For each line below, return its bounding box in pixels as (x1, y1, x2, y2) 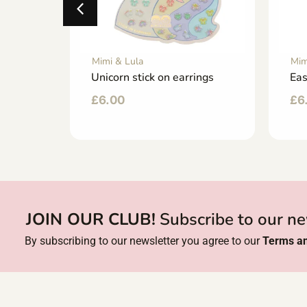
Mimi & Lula (92, 55, 143, 69)
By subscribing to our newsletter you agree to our (25, 234, 262, 248)
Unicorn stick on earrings (91, 70, 214, 86)
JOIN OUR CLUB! (25, 208, 156, 231)
